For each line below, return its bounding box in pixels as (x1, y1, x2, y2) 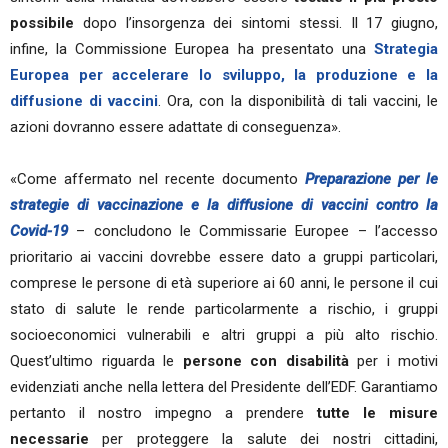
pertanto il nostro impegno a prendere (10, 404, 317, 422)
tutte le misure (317, 404, 438, 422)
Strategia (374, 40, 438, 58)
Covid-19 (10, 222, 68, 240)
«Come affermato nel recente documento (10, 170, 305, 188)
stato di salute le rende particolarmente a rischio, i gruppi (10, 300, 438, 318)
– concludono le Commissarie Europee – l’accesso (68, 222, 438, 240)
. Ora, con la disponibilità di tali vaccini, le (158, 92, 439, 110)
